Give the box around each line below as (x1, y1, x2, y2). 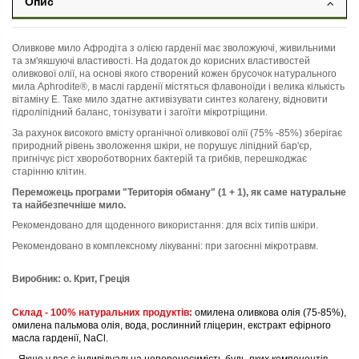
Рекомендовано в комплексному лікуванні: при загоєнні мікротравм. (12, 240, 318, 252)
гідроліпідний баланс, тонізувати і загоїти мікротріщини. (12, 107, 268, 119)
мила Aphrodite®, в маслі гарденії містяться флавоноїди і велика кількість (12, 81, 345, 93)
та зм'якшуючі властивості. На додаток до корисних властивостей (12, 55, 310, 67)
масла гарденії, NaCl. (12, 333, 108, 344)
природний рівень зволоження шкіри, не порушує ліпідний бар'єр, (12, 140, 312, 152)
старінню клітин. (12, 166, 87, 178)
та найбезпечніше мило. (12, 199, 126, 211)
